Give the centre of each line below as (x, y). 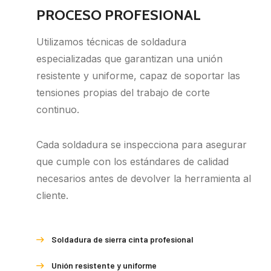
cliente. (52, 196)
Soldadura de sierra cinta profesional (122, 240)
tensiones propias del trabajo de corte (123, 93)
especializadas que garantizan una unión (129, 59)
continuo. (58, 110)
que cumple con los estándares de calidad (132, 162)
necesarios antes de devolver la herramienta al (144, 179)
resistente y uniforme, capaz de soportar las (138, 76)
